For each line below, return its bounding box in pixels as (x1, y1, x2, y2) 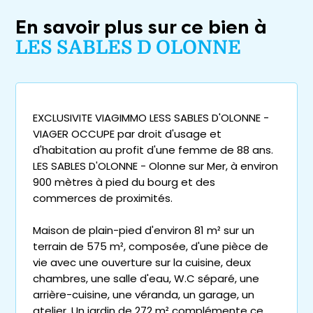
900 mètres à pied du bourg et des (33, 175, 215, 190)
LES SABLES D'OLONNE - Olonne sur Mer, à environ (33, 159, 278, 174)
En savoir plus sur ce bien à (15, 16, 267, 39)
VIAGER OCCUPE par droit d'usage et (33, 126, 221, 142)
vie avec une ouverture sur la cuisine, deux (33, 255, 251, 270)
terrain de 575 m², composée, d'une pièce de (33, 239, 268, 254)
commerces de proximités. (33, 191, 173, 206)
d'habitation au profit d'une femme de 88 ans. (33, 143, 273, 158)
